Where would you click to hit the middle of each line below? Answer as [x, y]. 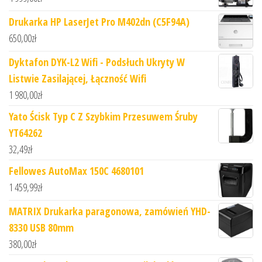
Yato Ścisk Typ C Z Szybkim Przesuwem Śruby [103, 117]
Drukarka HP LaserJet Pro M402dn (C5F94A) [99, 22]
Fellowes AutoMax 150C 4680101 [76, 171]
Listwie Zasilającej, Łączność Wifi [77, 79]
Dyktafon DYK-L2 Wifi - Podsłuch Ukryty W [97, 62]
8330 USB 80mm [41, 228]
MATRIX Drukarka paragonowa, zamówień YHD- [110, 211]
